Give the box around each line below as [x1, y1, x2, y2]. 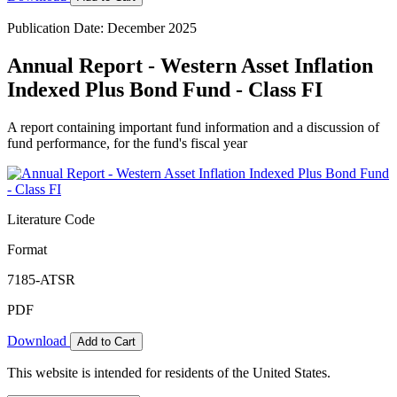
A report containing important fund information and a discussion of [7, 119, 379, 135]
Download [7, 332, 70, 348]
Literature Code [7, 211, 95, 227]
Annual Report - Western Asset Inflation [7, 53, 373, 77]
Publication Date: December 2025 [7, 19, 197, 35]
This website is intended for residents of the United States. [7, 364, 331, 380]
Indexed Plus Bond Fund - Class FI [7, 77, 323, 101]
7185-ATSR [7, 271, 75, 287]
